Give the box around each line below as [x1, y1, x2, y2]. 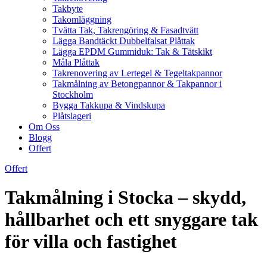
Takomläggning [52, 14, 111, 24]
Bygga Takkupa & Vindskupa [52, 100, 165, 110]
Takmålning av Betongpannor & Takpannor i [52, 79, 222, 89]
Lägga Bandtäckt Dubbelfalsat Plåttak [52, 36, 195, 46]
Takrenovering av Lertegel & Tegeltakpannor [52, 68, 222, 78]
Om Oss [29, 122, 60, 132]
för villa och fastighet [5, 231, 177, 253]
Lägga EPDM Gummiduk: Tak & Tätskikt [52, 46, 212, 57]
